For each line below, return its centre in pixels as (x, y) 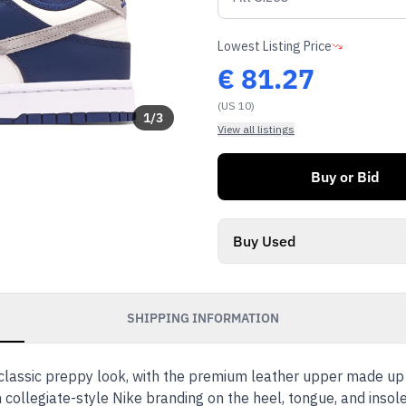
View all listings (256, 129)
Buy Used (264, 241)
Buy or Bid (345, 177)
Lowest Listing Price (275, 46)
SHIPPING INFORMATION (203, 318)
